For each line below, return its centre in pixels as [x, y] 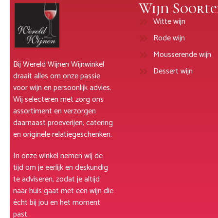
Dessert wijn [173, 72]
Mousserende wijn [182, 55]
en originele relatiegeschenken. [63, 135]
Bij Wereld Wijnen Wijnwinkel [59, 65]
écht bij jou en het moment [57, 203]
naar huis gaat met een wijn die [63, 191]
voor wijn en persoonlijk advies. [62, 88]
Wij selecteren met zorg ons [58, 100]
